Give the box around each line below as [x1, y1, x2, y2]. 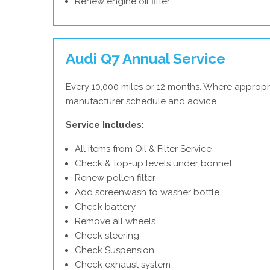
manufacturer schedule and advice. [66, 96, 218, 107]
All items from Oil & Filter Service [75, 143, 212, 154]
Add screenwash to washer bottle [75, 187, 219, 198]
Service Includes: [66, 119, 144, 130]
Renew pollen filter [75, 172, 155, 183]
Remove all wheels [75, 216, 155, 227]
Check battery [75, 201, 136, 212]
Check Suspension [75, 245, 154, 256]
